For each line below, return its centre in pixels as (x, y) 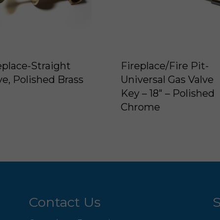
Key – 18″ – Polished (167, 94)
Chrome (140, 107)
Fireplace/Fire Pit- (165, 66)
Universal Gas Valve (167, 80)
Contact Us (65, 202)
